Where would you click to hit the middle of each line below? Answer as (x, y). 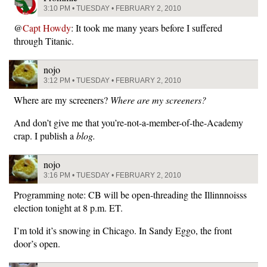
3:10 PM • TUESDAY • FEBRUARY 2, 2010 (112, 8)
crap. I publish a (45, 136)
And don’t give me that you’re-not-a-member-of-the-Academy (128, 122)
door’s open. (37, 243)
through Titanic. (44, 41)
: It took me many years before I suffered (147, 28)
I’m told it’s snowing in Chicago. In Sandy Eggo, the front (123, 230)
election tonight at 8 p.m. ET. (68, 208)
